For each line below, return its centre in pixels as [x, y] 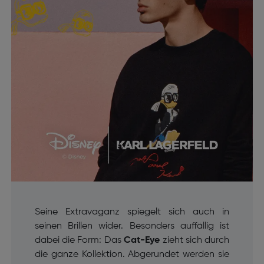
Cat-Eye [142, 241]
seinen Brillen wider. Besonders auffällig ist [132, 227]
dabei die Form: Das [79, 241]
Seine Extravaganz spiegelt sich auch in [132, 212]
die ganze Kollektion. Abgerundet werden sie [132, 255]
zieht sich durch [195, 241]
